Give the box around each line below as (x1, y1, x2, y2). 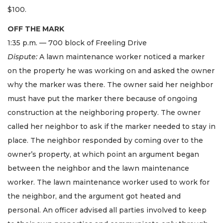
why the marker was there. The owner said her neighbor (7, 80, 213, 89)
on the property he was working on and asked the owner (7, 66, 215, 75)
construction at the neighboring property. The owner (7, 108, 201, 117)
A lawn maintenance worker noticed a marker (37, 52, 205, 61)
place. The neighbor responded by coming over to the (7, 135, 203, 145)
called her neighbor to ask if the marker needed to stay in (7, 121, 216, 131)
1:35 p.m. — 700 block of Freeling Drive (7, 38, 147, 47)
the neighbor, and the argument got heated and (7, 191, 181, 201)
